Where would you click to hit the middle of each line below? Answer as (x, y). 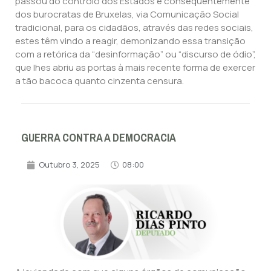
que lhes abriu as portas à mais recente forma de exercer (135, 68)
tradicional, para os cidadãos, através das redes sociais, (134, 28)
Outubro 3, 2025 (69, 165)
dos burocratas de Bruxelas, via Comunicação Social (127, 15)
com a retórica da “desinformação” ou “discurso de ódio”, (135, 54)
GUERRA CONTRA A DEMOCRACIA (99, 138)
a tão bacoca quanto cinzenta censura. (100, 81)
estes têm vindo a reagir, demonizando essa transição (130, 41)
